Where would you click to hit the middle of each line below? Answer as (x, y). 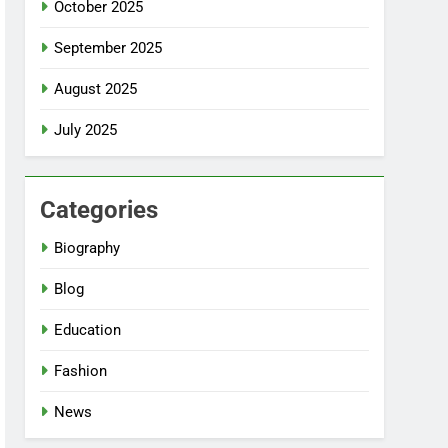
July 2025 (86, 130)
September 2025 (108, 48)
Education (88, 330)
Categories (99, 210)
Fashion (81, 371)
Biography (87, 248)
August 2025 (96, 89)
